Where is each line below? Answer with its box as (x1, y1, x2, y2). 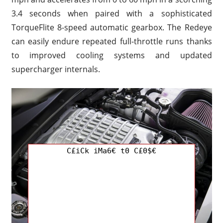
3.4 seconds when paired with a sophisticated (11, 7, 212, 19)
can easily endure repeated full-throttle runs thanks (11, 35, 212, 47)
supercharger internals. (11, 63, 100, 75)
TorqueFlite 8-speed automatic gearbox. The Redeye (11, 21, 212, 33)
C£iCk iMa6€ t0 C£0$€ (67, 146, 156, 155)
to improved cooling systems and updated (11, 49, 212, 61)
